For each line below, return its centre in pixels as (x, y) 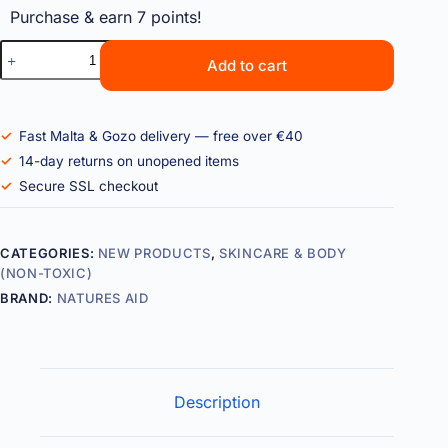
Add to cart (247, 65)
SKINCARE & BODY (282, 253)
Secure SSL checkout (89, 186)
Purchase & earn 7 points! (106, 17)
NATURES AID (102, 298)
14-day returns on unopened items (129, 161)
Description (217, 402)
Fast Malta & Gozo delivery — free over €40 (161, 136)
